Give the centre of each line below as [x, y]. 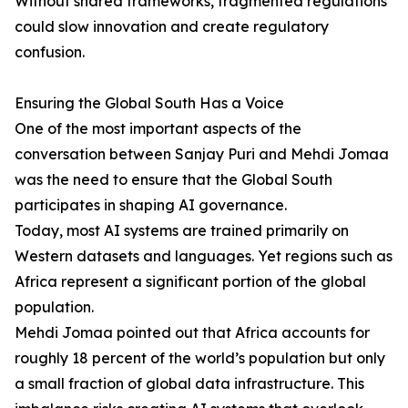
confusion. [50, 52]
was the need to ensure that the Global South [173, 180]
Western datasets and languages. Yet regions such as [204, 256]
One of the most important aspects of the [158, 129]
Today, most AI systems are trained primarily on [182, 231]
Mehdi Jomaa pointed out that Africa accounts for [192, 333]
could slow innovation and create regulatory [172, 27]
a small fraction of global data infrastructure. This [189, 384]
